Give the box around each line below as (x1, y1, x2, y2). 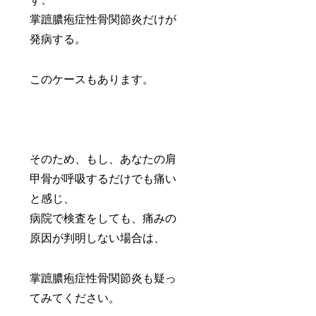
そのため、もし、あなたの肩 (30, 153, 177, 166)
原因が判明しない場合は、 (30, 232, 166, 245)
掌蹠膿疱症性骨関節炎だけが (30, 13, 177, 25)
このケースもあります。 (30, 73, 154, 85)
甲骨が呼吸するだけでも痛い (30, 173, 177, 186)
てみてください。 (30, 292, 121, 305)
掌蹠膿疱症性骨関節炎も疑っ (30, 272, 177, 285)
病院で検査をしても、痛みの (30, 212, 177, 225)
